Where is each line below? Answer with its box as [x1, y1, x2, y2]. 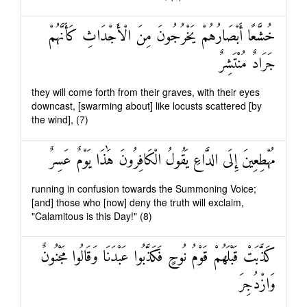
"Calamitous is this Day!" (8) [32, 209, 152, 223]
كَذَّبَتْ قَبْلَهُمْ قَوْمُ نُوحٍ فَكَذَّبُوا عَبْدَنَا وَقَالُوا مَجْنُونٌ [40, 244, 275, 271]
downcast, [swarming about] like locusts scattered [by [32, 99, 262, 112]
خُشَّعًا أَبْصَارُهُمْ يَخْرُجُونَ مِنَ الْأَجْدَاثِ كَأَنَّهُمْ [48, 23, 275, 50]
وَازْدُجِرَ [239, 271, 275, 298]
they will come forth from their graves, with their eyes [32, 85, 260, 99]
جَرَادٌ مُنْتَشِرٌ [219, 51, 275, 77]
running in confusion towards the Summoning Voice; [32, 182, 256, 195]
